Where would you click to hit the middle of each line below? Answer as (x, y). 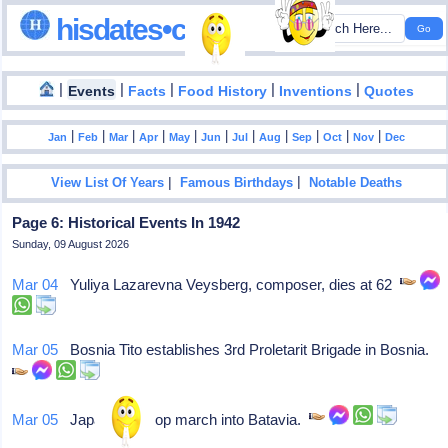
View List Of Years (108, 183)
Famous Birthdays (237, 183)
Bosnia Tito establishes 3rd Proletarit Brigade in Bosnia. (248, 349)
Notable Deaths (356, 183)
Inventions (316, 91)
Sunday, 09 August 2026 (71, 244)
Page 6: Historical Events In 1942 (126, 222)
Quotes (389, 91)
